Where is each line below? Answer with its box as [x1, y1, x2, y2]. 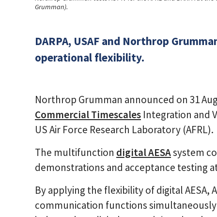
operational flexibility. [35, 50, 144, 64]
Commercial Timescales [35, 108, 141, 121]
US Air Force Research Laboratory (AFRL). [35, 123, 214, 136]
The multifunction [35, 145, 116, 159]
